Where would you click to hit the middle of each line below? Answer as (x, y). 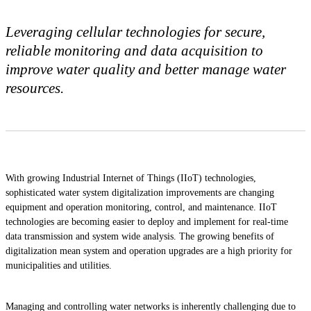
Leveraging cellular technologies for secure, (135, 31)
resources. (35, 87)
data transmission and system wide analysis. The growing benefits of (140, 236)
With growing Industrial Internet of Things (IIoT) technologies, (131, 178)
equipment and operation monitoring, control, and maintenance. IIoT (141, 207)
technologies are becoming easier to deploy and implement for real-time (147, 221)
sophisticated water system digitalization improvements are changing (140, 192)
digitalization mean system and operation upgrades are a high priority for (149, 251)
